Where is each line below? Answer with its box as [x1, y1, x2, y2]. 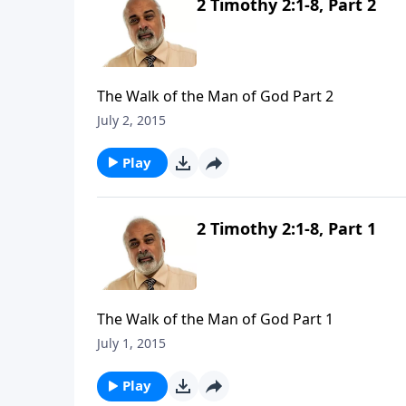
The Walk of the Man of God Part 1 [97, 309, 333, 330]
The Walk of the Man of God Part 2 [97, 85, 333, 106]
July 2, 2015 [97, 111, 166, 129]
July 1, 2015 [97, 334, 166, 353]
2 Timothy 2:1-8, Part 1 [197, 217, 376, 239]
